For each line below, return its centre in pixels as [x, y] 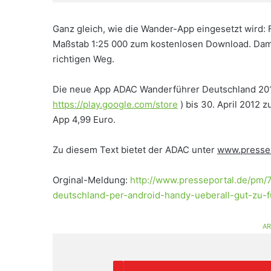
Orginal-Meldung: [91, 180]
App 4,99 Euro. [84, 119]
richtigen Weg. [83, 59]
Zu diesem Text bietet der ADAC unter [135, 150]
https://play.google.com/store [115, 104]
